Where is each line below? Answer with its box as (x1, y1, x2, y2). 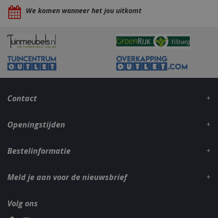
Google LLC (137, 158, 168, 165)
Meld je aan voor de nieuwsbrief (7, 172, 127, 182)
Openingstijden (7, 119, 65, 130)
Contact (7, 93, 37, 104)
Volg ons (7, 198, 38, 209)
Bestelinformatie (7, 145, 71, 156)
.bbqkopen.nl (137, 165, 172, 172)
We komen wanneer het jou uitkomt (25, 6, 142, 15)
